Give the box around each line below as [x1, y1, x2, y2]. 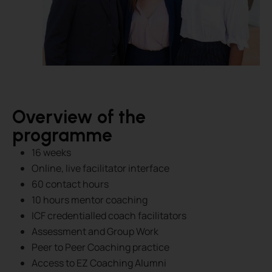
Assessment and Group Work [32, 225, 158, 239]
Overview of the [12, 106, 146, 129]
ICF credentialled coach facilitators [32, 209, 186, 223]
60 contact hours [32, 177, 109, 191]
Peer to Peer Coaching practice [32, 240, 169, 254]
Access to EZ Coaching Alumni [32, 256, 166, 270]
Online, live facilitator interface [32, 161, 169, 175]
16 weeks [32, 146, 71, 160]
